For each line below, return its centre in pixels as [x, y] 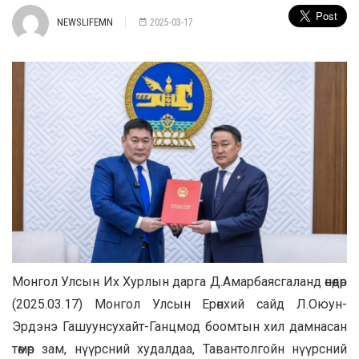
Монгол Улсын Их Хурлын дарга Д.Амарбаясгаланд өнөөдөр [179, 281]
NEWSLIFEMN [85, 22]
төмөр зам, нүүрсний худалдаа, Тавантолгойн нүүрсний [179, 349]
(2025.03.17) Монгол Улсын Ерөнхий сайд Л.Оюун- [179, 304]
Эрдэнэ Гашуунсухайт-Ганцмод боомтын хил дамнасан [179, 326]
